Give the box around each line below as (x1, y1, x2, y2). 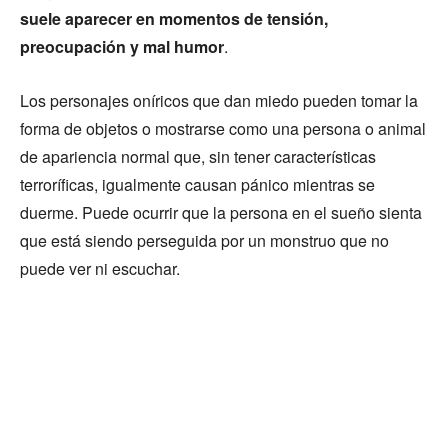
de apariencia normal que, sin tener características (20, 144, 376, 168)
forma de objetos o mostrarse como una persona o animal (20, 116, 426, 140)
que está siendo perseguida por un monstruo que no (20, 228, 389, 252)
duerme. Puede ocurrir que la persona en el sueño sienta (20, 200, 422, 224)
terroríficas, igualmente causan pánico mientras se (20, 172, 375, 196)
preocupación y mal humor (20, 34, 224, 58)
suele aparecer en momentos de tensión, (20, 6, 328, 30)
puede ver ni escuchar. (20, 256, 180, 280)
